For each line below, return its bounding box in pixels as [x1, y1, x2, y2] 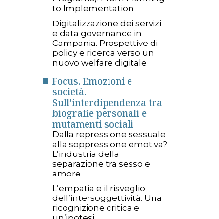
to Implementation [52, 3, 134, 14]
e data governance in [52, 28, 142, 38]
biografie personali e [52, 107, 147, 120]
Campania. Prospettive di [52, 38, 158, 48]
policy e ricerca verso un [52, 47, 154, 58]
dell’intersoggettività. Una [52, 193, 162, 203]
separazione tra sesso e [52, 158, 150, 169]
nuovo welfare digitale [52, 57, 147, 67]
